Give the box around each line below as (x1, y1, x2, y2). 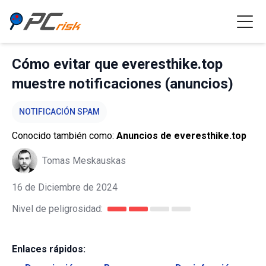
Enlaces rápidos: (12, 243, 85, 255)
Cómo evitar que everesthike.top (12, 56, 223, 72)
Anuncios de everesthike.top (116, 130, 246, 141)
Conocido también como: (12, 130, 116, 141)
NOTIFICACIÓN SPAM (19, 107, 100, 116)
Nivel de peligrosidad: (12, 203, 103, 214)
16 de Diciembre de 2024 (12, 182, 118, 193)
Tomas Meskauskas (42, 154, 126, 166)
